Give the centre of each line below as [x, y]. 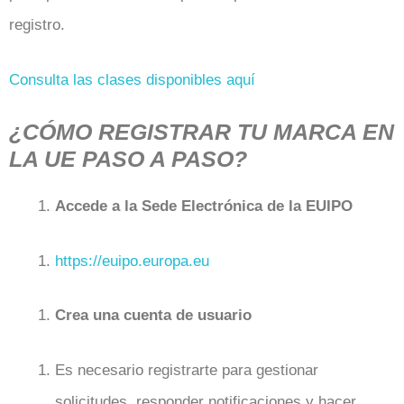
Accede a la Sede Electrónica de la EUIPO [204, 206]
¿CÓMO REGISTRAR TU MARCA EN [202, 132]
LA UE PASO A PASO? [128, 159]
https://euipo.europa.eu [132, 261]
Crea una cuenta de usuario [153, 315]
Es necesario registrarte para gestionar [187, 370]
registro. [37, 25]
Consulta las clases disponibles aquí [132, 79]
